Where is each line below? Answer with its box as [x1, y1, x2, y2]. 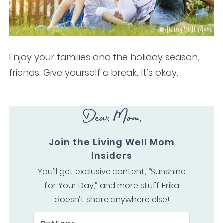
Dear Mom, [81, 106, 142, 131]
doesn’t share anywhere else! [54, 194, 169, 206]
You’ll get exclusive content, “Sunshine [37, 166, 186, 178]
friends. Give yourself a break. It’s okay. [8, 66, 178, 79]
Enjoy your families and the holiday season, [8, 50, 199, 63]
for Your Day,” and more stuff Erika [44, 180, 179, 192]
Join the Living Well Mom [48, 136, 175, 149]
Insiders [91, 149, 132, 162]
